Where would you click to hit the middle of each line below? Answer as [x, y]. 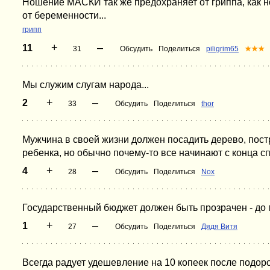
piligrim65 [222, 49]
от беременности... [64, 15]
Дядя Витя [219, 227]
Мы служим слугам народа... [86, 85]
